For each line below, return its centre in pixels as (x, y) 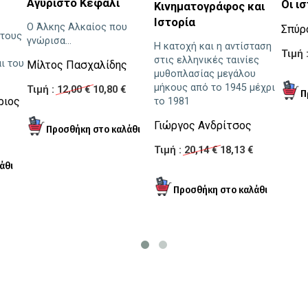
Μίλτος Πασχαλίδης (77, 65)
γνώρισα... (49, 41)
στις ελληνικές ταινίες (207, 60)
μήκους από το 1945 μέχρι (214, 88)
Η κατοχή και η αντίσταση (213, 47)
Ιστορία (175, 23)
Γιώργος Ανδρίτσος (203, 126)
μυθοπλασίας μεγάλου (205, 74)
